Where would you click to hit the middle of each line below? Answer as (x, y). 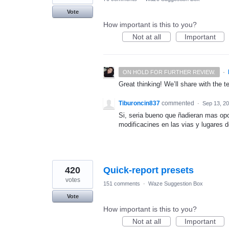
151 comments (122, 184)
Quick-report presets (148, 170)
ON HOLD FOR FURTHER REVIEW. (169, 72)
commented (179, 104)
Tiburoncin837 (139, 104)
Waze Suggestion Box (176, 184)
